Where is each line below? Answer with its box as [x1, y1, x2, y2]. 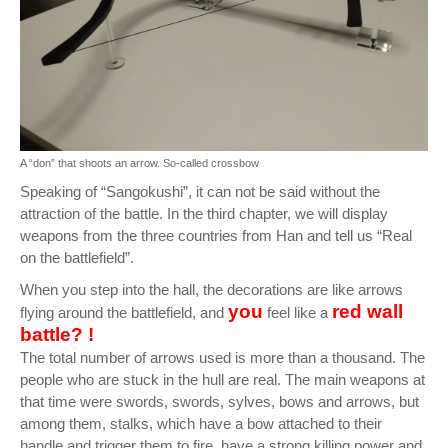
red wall [332, 301, 403, 322]
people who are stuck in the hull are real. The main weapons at [20, 371, 425, 388]
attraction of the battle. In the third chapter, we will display [20, 205, 388, 222]
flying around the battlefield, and [20, 304, 228, 321]
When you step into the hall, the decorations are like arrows [20, 281, 403, 298]
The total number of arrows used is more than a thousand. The [20, 349, 425, 366]
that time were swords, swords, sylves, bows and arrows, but [20, 393, 419, 410]
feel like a [263, 304, 332, 321]
